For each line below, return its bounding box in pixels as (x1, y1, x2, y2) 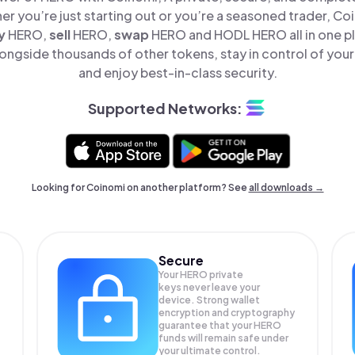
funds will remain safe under (158, 332, 289, 344)
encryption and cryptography (158, 307, 296, 319)
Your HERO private (158, 269, 244, 281)
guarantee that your (158, 319, 254, 331)
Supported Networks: (87, 98, 242, 117)
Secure (158, 252, 204, 269)
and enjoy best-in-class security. (78, 64, 277, 81)
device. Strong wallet (158, 294, 261, 306)
